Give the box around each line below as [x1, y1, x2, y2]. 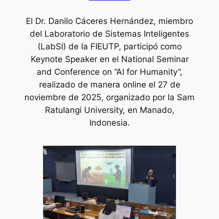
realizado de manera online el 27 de [39, 80, 180, 90]
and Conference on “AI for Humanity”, [37, 67, 182, 77]
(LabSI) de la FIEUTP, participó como [37, 42, 182, 52]
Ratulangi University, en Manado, [44, 105, 175, 115]
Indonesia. [89, 118, 130, 128]
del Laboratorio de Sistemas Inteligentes [30, 29, 189, 39]
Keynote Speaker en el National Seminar [30, 54, 189, 65]
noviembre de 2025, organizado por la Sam [24, 92, 195, 103]
